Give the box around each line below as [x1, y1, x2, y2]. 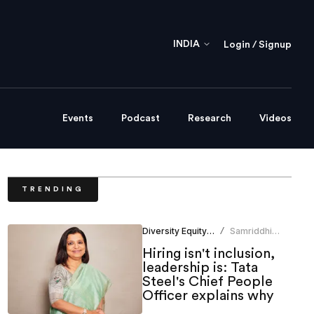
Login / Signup [224, 39, 292, 50]
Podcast [121, 114, 160, 124]
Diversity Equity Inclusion [206, 226, 214, 237]
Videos [259, 114, 292, 124]
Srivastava [230, 237, 274, 248]
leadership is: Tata [142, 261, 258, 275]
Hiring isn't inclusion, [142, 247, 275, 261]
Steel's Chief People [142, 275, 273, 289]
